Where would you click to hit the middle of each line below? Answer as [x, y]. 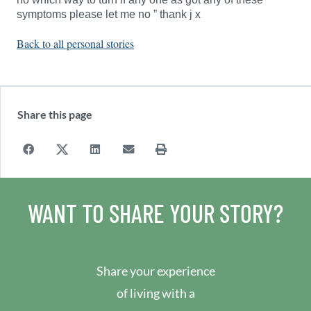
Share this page [55, 114]
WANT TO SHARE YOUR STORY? [155, 213]
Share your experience [155, 271]
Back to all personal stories [75, 43]
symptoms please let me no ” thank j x [109, 14]
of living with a [155, 293]
